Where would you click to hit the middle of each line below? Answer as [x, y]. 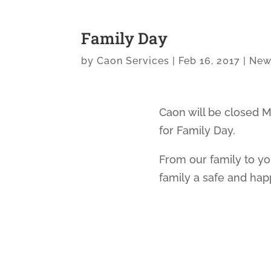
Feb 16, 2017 [210, 60]
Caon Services [133, 60]
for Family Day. [198, 130]
